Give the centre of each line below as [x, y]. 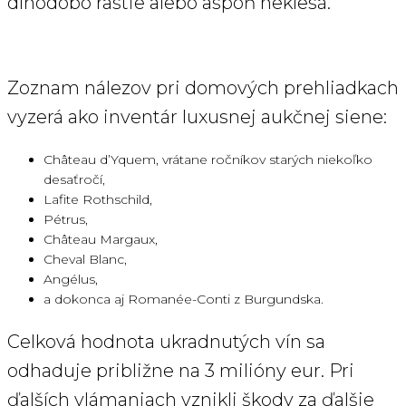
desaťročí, [74, 180]
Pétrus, [66, 220]
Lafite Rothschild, [98, 200]
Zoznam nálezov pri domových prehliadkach [203, 88]
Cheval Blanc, [85, 260]
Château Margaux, [101, 240]
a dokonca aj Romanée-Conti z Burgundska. [184, 300]
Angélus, [71, 280]
